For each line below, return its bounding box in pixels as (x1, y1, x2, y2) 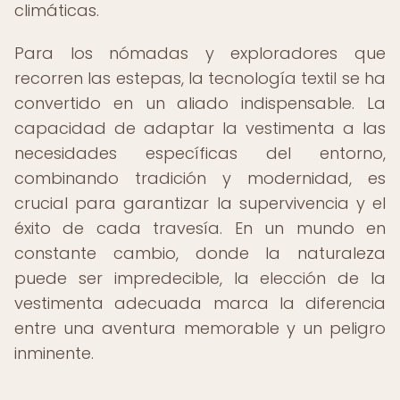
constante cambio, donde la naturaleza (14, 242, 386, 264)
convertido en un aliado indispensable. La (14, 92, 386, 114)
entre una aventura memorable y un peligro (14, 317, 386, 339)
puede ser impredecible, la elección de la (14, 267, 386, 289)
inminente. (14, 342, 94, 364)
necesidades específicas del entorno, (14, 142, 386, 164)
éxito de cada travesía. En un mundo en (14, 217, 386, 239)
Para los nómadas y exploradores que (14, 42, 386, 64)
